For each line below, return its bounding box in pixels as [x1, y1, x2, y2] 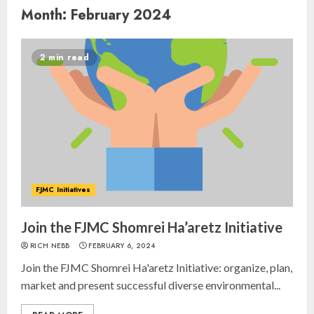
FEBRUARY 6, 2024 [88, 240, 156, 251]
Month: [21, 5, 71, 25]
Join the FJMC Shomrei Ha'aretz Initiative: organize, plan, [21, 261, 292, 274]
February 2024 [71, 5, 171, 25]
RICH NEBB [30, 240, 70, 251]
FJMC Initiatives [36, 184, 91, 195]
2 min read [40, 51, 89, 64]
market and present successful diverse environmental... [21, 278, 280, 292]
